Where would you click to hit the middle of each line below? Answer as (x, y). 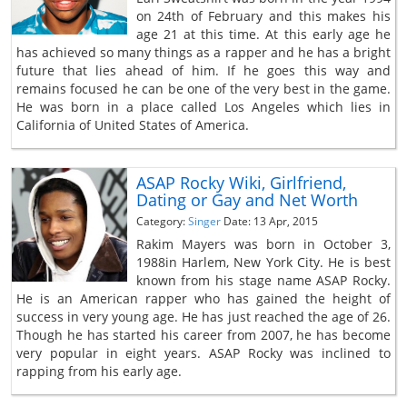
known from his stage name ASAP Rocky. (263, 280)
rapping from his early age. (99, 371)
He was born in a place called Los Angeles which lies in (203, 106)
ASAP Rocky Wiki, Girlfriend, (241, 182)
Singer (204, 221)
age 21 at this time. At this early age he (263, 34)
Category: (162, 221)
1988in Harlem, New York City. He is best (263, 262)
